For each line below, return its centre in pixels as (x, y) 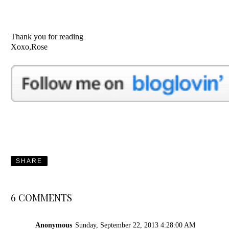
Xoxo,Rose (29, 47)
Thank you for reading (47, 37)
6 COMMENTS (42, 198)
